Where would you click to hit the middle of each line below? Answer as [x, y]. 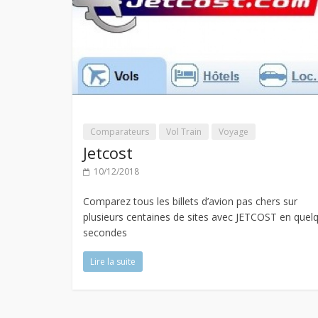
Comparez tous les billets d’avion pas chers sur [190, 201]
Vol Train [184, 131]
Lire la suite [113, 261]
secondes [105, 232]
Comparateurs [120, 131]
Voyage [234, 131]
